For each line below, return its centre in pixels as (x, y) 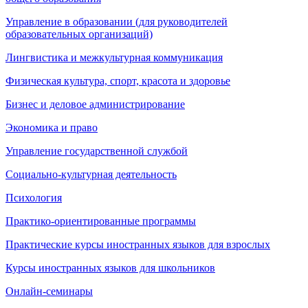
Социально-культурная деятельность (91, 174)
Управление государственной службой (97, 151)
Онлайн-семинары (49, 291)
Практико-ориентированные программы (101, 221)
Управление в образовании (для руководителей (117, 21)
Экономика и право (52, 127)
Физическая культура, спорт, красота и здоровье (118, 80)
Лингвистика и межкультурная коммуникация (114, 57)
